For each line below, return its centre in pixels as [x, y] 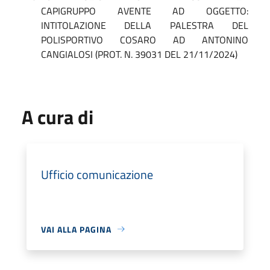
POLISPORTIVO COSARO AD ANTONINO [145, 39]
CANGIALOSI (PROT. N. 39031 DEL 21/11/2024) [139, 54]
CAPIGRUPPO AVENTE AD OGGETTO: [145, 11]
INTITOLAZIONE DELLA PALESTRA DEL [145, 25]
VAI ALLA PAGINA [76, 229]
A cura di [58, 117]
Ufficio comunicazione [97, 174]
